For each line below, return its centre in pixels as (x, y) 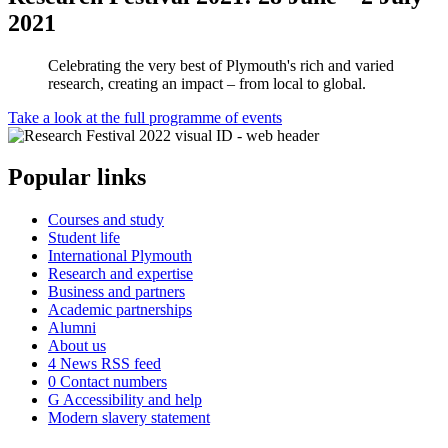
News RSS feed (108, 364)
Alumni (72, 328)
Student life (84, 238)
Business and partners (116, 292)
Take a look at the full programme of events (145, 117)
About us (77, 346)
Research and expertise (120, 274)
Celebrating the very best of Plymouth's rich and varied (221, 65)
